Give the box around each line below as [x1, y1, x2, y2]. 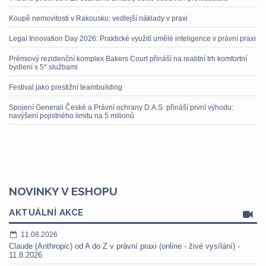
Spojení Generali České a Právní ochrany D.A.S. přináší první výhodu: [9, 103, 233, 112]
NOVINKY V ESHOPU [9, 185, 118, 198]
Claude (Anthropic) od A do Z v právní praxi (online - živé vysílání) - [9, 242, 240, 251]
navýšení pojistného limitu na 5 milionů [9, 112, 134, 120]
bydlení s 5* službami [9, 63, 78, 71]
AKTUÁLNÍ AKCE [9, 207, 84, 218]
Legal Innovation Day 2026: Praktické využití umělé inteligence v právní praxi [9, 34, 256, 43]
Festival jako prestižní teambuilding [9, 83, 122, 91]
